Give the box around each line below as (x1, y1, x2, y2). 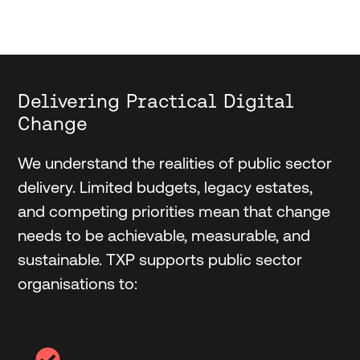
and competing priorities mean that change (17, 201, 330, 221)
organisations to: (17, 273, 141, 293)
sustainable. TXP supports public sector (17, 249, 302, 269)
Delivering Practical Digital (17, 89, 294, 112)
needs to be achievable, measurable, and (17, 225, 310, 245)
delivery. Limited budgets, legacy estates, (17, 177, 313, 197)
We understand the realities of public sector (17, 153, 332, 173)
